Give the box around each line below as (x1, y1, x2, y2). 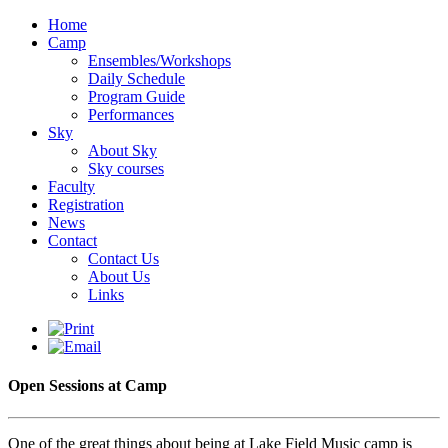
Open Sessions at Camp (8, 377, 167, 395)
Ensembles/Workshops (88, 52, 231, 69)
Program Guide (88, 88, 185, 105)
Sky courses (88, 160, 164, 177)
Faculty (48, 178, 95, 195)
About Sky (88, 142, 157, 159)
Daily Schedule (88, 70, 185, 87)
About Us (88, 268, 150, 285)
